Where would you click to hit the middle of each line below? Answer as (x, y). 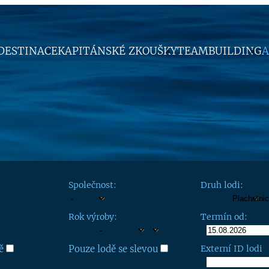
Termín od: (224, 217)
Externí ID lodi (231, 249)
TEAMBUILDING (219, 51)
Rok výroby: (93, 217)
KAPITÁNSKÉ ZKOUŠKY (117, 51)
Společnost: (92, 185)
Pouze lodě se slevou (113, 249)
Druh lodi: (222, 185)
